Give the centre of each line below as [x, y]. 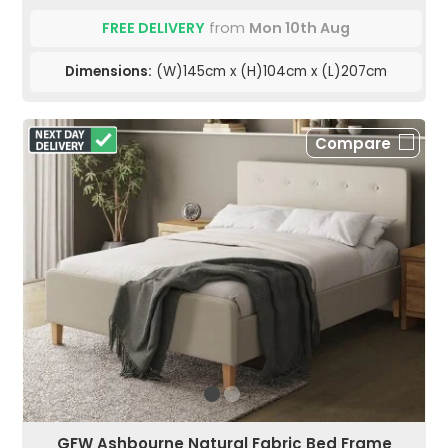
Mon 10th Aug [299, 27]
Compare [353, 143]
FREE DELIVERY [153, 27]
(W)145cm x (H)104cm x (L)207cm [269, 71]
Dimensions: [108, 71]
